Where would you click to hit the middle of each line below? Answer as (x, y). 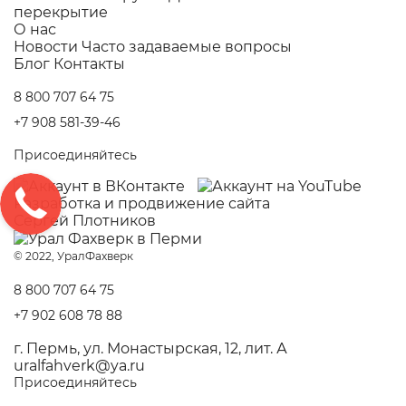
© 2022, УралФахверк (73, 256)
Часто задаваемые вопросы (187, 46)
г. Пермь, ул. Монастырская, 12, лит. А (150, 349)
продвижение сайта (194, 204)
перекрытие (61, 12)
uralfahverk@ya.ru (79, 366)
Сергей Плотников (85, 221)
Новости (46, 46)
